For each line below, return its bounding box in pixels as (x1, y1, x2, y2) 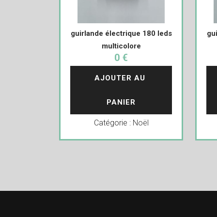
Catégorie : (93, 118, 133, 127)
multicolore (101, 42, 141, 50)
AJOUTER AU (94, 74, 148, 82)
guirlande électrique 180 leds (70, 29, 172, 38)
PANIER (107, 98, 136, 107)
